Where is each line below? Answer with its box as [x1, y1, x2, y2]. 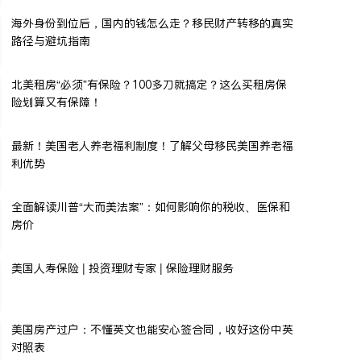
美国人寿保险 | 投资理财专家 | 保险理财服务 [11, 259, 234, 276]
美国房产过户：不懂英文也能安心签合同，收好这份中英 [11, 321, 293, 338]
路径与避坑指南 [11, 32, 90, 49]
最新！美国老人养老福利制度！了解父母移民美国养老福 [11, 137, 293, 154]
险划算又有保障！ [11, 93, 102, 110]
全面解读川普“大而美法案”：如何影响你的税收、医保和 [11, 198, 290, 215]
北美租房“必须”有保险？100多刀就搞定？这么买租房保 [11, 76, 287, 93]
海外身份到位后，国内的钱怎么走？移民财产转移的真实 [11, 15, 293, 31]
